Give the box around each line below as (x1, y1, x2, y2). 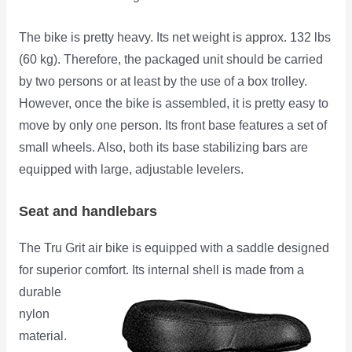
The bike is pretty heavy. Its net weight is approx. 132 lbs (18, 30, 331, 44)
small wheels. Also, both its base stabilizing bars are (18, 140, 308, 154)
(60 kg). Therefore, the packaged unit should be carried (18, 52, 323, 66)
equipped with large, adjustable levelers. (18, 162, 244, 176)
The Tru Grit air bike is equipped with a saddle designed (18, 240, 329, 255)
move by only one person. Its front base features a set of (18, 118, 327, 132)
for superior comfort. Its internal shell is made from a (18, 262, 304, 277)
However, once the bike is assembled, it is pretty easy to (18, 96, 328, 110)
